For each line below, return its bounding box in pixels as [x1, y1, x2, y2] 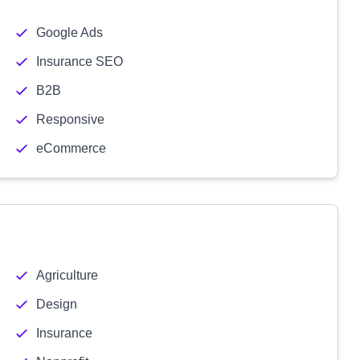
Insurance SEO [35, 55, 123, 68]
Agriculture [35, 268, 98, 282]
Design [35, 297, 77, 311]
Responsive [35, 112, 104, 126]
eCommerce [35, 141, 106, 155]
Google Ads [35, 26, 103, 39]
